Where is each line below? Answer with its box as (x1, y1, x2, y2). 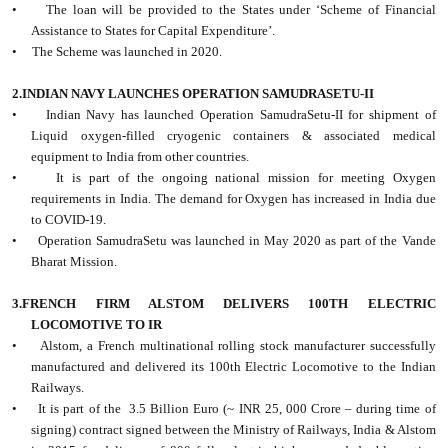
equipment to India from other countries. (31, 149, 250, 165)
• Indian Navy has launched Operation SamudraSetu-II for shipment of (12, 107, 436, 123)
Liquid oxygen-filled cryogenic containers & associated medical (31, 128, 436, 144)
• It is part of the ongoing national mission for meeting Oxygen (12, 170, 436, 186)
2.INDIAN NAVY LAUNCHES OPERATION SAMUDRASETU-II (12, 86, 375, 102)
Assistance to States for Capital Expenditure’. (31, 23, 276, 39)
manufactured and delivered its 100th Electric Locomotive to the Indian (31, 359, 436, 375)
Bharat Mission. (31, 254, 118, 270)
